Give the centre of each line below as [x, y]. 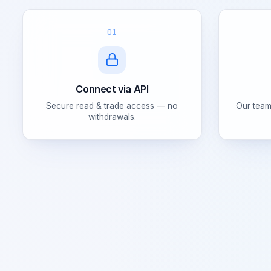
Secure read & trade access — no [112, 106]
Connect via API [112, 89]
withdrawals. [112, 116]
